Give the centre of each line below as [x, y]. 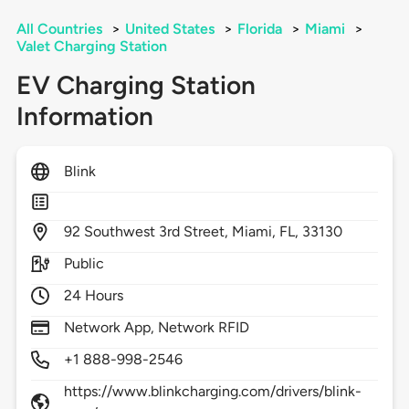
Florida [259, 29]
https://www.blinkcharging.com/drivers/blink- [213, 392]
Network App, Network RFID [157, 328]
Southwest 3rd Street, [158, 232]
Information [84, 116]
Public [84, 264]
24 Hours [94, 296]
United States [169, 29]
